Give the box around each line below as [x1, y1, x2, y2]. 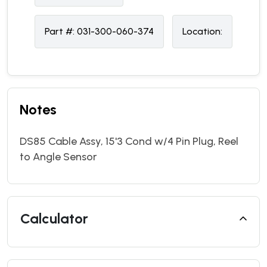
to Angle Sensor [20, 150, 97, 163]
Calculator [20, 209, 88, 227]
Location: [182, 25, 222, 37]
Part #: [45, 25, 77, 37]
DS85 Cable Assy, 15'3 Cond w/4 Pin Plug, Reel [20, 134, 238, 148]
